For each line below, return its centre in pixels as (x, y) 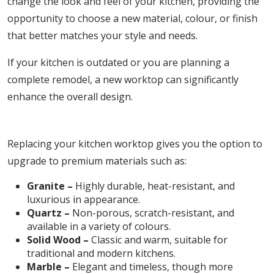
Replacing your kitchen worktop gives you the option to (135, 144)
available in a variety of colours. (99, 226)
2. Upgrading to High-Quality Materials (137, 123)
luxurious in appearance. (83, 199)
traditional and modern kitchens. (101, 253)
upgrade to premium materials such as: (97, 161)
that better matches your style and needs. (102, 35)
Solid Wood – (58, 240)
